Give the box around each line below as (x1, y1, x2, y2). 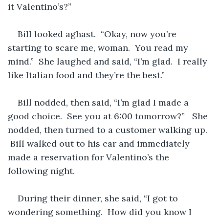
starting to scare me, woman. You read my (8, 42, 191, 53)
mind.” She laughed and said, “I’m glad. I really (8, 55, 210, 67)
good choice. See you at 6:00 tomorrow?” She (8, 110, 210, 122)
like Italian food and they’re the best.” (8, 69, 165, 81)
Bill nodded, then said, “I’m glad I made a (18, 96, 191, 108)
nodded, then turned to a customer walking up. (8, 124, 210, 135)
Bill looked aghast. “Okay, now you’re (18, 28, 179, 40)
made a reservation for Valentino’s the (8, 151, 172, 163)
